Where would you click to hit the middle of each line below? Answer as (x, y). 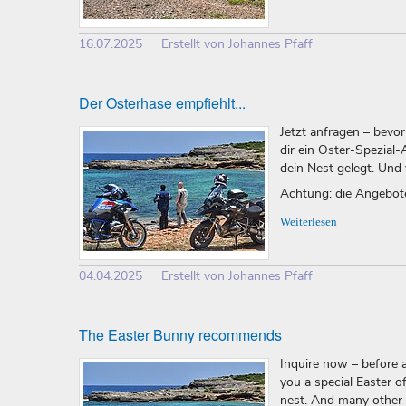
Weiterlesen (309, 222)
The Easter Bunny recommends (180, 335)
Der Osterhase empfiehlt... (162, 103)
